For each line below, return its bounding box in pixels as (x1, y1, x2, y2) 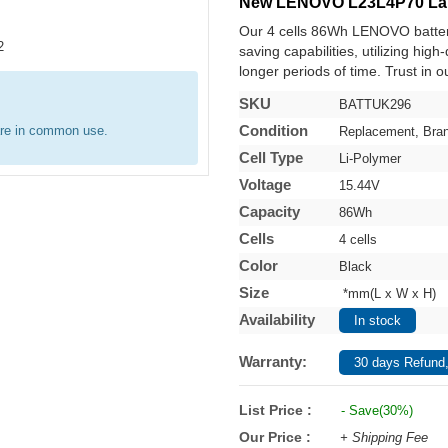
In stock (354, 313, 401, 328)
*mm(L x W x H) (339, 286, 436, 301)
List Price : (239, 402, 312, 418)
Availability (239, 311, 315, 328)
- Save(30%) (337, 403, 413, 418)
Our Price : (239, 429, 315, 445)
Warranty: (239, 353, 307, 370)
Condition (239, 122, 308, 139)
